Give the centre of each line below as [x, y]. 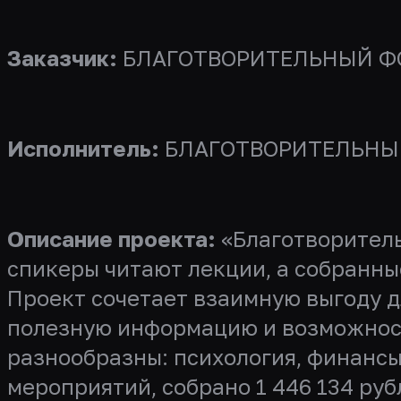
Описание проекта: [111, 239]
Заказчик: [62, 58]
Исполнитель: [83, 148]
